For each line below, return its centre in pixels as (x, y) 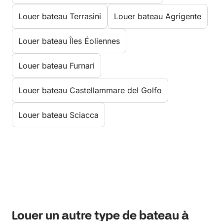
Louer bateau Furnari (56, 66)
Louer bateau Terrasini (60, 17)
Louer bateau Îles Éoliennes (69, 41)
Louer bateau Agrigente (158, 17)
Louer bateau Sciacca (58, 115)
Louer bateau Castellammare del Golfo (90, 91)
